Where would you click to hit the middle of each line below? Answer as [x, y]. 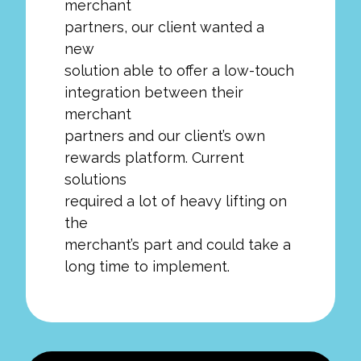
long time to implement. [147, 266]
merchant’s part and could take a [178, 244]
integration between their [154, 92]
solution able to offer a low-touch [179, 70]
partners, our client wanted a [164, 27]
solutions [95, 179]
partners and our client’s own [165, 135]
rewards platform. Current [154, 157]
